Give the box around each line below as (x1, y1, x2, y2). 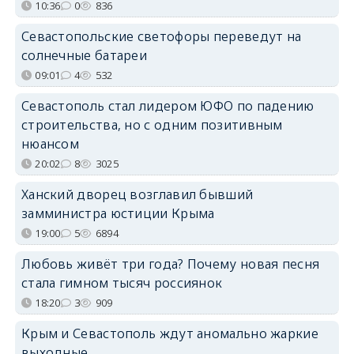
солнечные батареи (21, 47, 148, 65)
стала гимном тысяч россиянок (21, 274, 223, 292)
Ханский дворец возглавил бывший (21, 186, 254, 204)
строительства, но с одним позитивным (21, 116, 283, 134)
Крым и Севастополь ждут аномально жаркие (21, 325, 318, 343)
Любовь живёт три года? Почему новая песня (21, 255, 320, 273)
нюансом (21, 135, 80, 153)
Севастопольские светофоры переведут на (21, 28, 302, 46)
